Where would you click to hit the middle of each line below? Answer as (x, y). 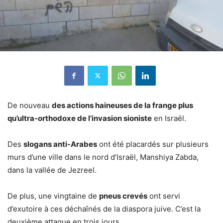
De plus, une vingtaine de (53, 196)
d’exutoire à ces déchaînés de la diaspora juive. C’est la (104, 209)
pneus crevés (123, 196)
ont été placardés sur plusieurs (153, 144)
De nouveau (30, 105)
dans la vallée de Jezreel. (52, 170)
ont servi (164, 196)
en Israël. (169, 118)
